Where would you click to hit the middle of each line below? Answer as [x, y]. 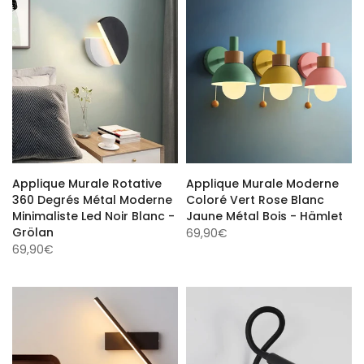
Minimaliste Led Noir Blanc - [93, 214]
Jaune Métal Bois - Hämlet [264, 214]
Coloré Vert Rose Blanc [255, 197]
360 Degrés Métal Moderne [92, 197]
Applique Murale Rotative [87, 181]
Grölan [33, 230]
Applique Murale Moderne [262, 181]
